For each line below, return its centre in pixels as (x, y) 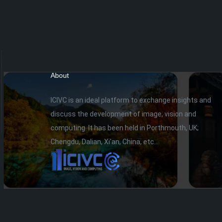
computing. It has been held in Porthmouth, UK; (125, 128)
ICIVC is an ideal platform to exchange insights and (131, 100)
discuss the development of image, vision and (123, 114)
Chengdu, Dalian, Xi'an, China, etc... (105, 142)
